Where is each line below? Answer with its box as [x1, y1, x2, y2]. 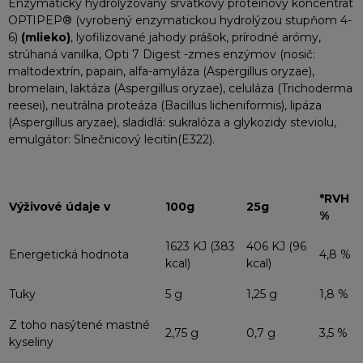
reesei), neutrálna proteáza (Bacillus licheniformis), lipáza [8, 98, 322, 113]
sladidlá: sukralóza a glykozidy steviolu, [119, 115, 336, 130]
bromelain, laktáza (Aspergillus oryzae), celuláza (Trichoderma [8, 81, 352, 96]
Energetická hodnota [9, 247, 129, 262]
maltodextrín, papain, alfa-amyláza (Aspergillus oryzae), [8, 64, 314, 79]
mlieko [25, 30, 66, 45]
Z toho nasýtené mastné [9, 318, 150, 332]
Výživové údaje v [9, 199, 113, 214]
